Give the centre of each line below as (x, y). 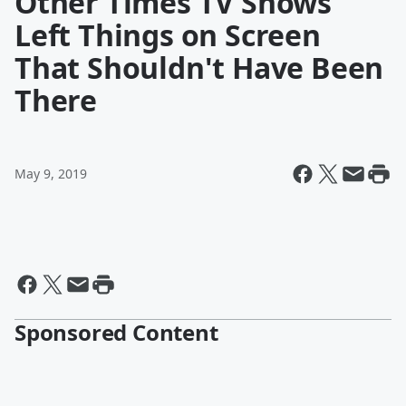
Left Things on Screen (168, 35)
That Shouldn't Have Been (199, 68)
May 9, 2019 (51, 174)
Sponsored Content (116, 332)
